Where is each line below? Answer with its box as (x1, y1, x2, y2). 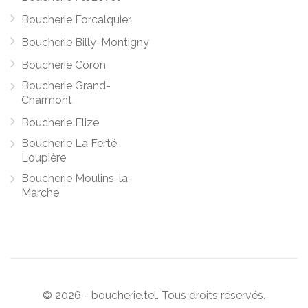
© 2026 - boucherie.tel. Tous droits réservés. (43, 289, 265, 302)
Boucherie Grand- (21, 79, 111, 92)
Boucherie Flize (21, 116, 99, 129)
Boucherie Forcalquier (21, 13, 131, 26)
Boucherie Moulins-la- (21, 172, 133, 185)
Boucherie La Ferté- (21, 137, 122, 150)
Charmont (21, 93, 72, 107)
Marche (21, 186, 59, 199)
